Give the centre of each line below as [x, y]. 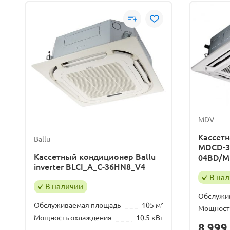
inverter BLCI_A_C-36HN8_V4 [90, 167]
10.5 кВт [150, 218]
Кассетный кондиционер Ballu [95, 157]
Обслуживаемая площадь [77, 206]
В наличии [64, 187]
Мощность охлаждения [73, 218]
